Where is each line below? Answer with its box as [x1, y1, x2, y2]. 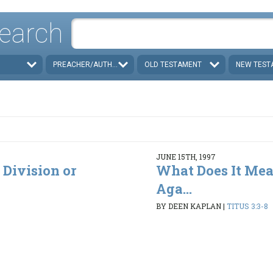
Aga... [155, 179, 192, 197]
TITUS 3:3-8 [226, 201, 268, 211]
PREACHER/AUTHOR [53, 60, 122, 69]
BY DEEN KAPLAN [155, 201, 221, 211]
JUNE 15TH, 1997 [155, 151, 216, 161]
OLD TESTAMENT [144, 60, 202, 69]
